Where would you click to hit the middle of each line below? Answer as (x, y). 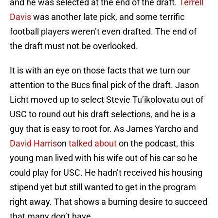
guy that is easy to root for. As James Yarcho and (104, 129)
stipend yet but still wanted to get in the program (103, 187)
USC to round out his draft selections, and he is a (103, 114)
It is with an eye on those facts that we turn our (100, 71)
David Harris (33, 144)
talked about (93, 144)
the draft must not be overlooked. (74, 46)
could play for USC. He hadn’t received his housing (106, 173)
